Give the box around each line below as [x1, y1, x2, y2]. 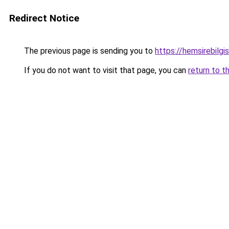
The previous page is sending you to [22, 46, 155, 56]
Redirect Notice [9, 12, 79, 24]
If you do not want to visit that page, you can [22, 65, 188, 75]
